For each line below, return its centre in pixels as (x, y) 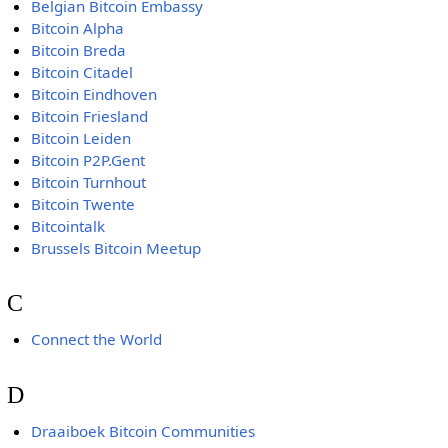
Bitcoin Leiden (81, 137)
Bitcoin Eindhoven (94, 93)
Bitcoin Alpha (78, 27)
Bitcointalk (68, 225)
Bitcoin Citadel (82, 71)
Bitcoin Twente (83, 203)
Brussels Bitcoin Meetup (116, 247)
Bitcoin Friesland (90, 115)
